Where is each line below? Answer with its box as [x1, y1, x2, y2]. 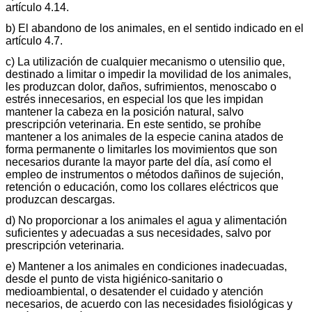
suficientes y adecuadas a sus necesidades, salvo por [6, 226, 271, 239]
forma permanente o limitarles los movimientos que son [6, 143, 277, 155]
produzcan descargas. [6, 193, 115, 205]
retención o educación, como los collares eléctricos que [6, 180, 279, 193]
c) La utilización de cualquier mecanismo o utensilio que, [6, 55, 285, 68]
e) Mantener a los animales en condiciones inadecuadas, [6, 260, 287, 272]
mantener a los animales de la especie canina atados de [6, 130, 283, 143]
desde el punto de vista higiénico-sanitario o [6, 272, 223, 285]
